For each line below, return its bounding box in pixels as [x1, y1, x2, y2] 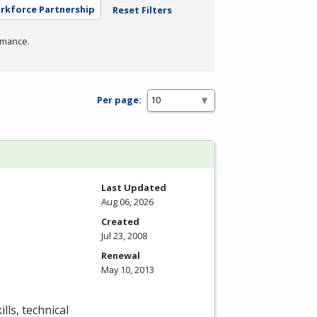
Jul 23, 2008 [101, 229, 147, 242]
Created [101, 214, 139, 228]
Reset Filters [112, 3, 172, 16]
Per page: [97, 93, 142, 107]
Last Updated [101, 180, 166, 194]
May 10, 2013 [101, 263, 154, 276]
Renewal [101, 248, 140, 262]
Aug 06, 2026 [101, 195, 154, 208]
